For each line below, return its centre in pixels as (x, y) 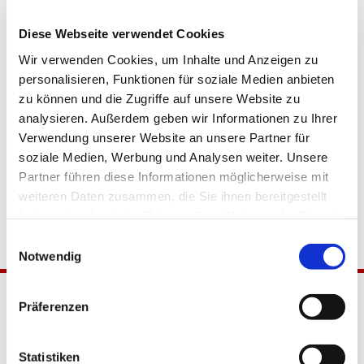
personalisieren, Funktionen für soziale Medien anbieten (177, 79)
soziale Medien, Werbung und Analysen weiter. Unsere (173, 157)
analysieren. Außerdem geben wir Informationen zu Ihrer (178, 118)
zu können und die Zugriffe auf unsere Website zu (159, 98)
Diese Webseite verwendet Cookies (121, 33)
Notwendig (50, 256)
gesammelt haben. (71, 235)
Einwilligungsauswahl (63, 240)
